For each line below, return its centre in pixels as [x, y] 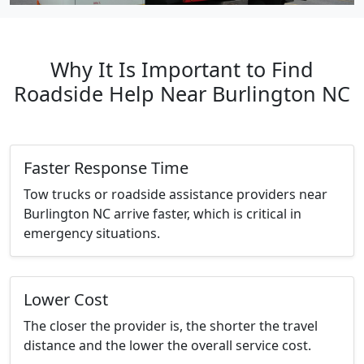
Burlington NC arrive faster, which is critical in [162, 214]
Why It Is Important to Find [182, 69]
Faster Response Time [106, 168]
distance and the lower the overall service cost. [167, 346]
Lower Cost [66, 300]
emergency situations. [92, 234]
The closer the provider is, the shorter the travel [171, 326]
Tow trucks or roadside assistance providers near [175, 195]
